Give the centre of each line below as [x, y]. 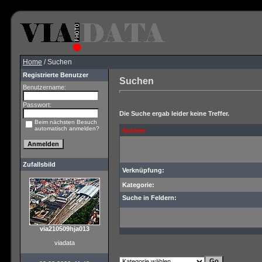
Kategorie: [138, 185]
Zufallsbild [39, 164]
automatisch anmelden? [67, 128]
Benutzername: [44, 87]
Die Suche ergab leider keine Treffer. [174, 113]
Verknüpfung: [143, 170]
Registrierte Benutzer [56, 75]
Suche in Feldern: [149, 198]
